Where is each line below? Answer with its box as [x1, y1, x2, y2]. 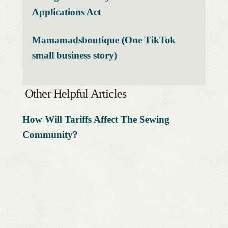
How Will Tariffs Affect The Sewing [22, 113, 169, 125]
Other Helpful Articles [22, 87, 127, 100]
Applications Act [32, 6, 101, 17]
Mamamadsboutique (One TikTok [32, 34, 176, 45]
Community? [22, 129, 78, 140]
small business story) [32, 49, 117, 61]
